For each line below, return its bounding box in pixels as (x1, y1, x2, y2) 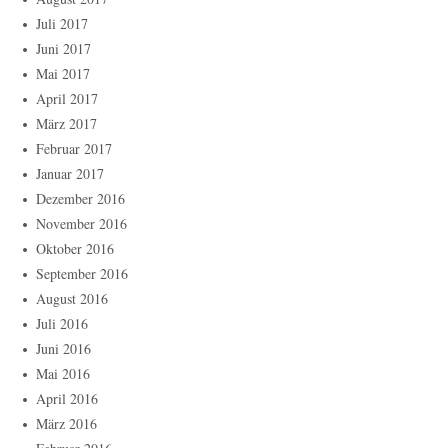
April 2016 (36, 389, 98, 409)
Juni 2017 (36, 39, 91, 59)
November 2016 (36, 214, 127, 234)
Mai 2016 (36, 364, 90, 384)
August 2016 (36, 289, 108, 309)
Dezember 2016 (36, 189, 125, 209)
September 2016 (36, 264, 128, 284)
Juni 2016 (36, 339, 91, 359)
